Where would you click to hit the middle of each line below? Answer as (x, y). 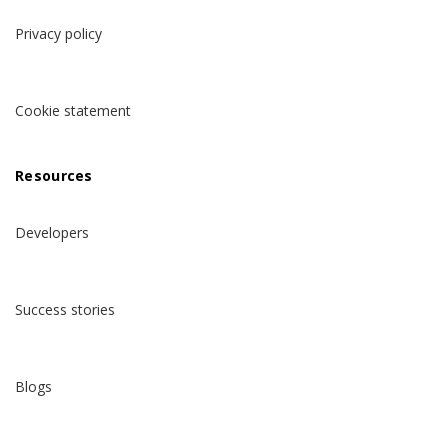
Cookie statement (73, 111)
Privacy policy (58, 34)
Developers (52, 233)
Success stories (65, 310)
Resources (54, 176)
